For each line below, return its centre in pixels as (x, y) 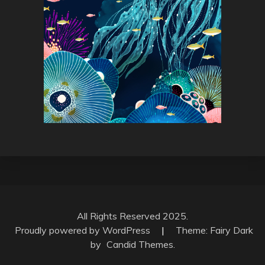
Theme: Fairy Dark (214, 230)
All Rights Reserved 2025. (132, 216)
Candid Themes (140, 244)
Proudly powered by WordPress (84, 230)
